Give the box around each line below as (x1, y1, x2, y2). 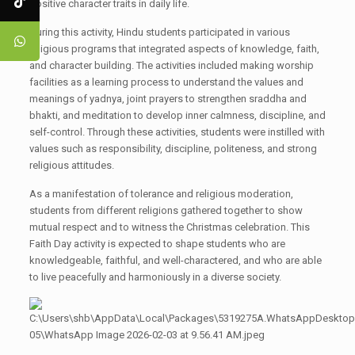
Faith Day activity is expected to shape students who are (29, 238, 285, 250)
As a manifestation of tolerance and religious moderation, (29, 188, 293, 200)
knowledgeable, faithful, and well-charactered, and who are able (29, 254, 322, 266)
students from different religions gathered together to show (29, 204, 303, 216)
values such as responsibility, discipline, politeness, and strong (29, 143, 317, 155)
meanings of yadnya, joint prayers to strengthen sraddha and (29, 93, 307, 105)
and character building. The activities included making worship (29, 59, 314, 71)
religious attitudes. (29, 159, 114, 171)
